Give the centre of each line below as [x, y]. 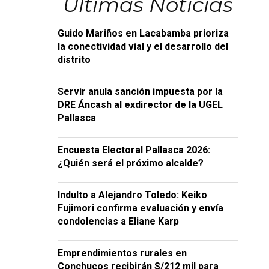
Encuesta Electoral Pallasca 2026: [134, 150]
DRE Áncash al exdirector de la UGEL [140, 105]
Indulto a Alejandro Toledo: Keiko [132, 195]
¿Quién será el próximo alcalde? [131, 163]
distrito [74, 60]
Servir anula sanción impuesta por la [140, 92]
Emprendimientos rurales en [122, 253]
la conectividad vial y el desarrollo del [143, 47]
